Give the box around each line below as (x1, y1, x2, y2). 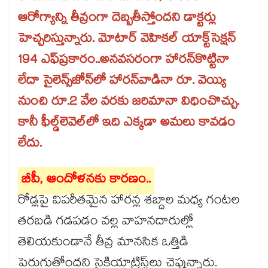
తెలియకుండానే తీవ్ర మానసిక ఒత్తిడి (18, 233, 188, 255)
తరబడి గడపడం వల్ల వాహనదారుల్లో (18, 212, 193, 234)
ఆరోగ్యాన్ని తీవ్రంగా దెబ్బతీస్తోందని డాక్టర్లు (18, 8, 216, 31)
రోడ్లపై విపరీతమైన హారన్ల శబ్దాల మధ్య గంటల (18, 191, 240, 213)
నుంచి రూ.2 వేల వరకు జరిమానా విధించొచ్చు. (18, 92, 239, 114)
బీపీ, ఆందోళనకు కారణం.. (22, 170, 151, 192)
